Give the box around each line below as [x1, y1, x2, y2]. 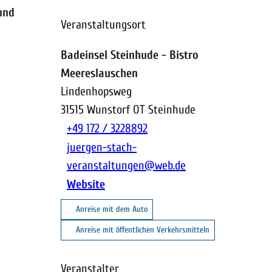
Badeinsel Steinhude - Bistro [61, 47, 199, 62]
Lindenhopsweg [61, 84, 132, 98]
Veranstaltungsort [61, 17, 146, 32]
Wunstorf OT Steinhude [87, 102, 195, 117]
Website [67, 177, 105, 191]
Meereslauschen [61, 66, 138, 80]
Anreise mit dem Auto [76, 203, 148, 214]
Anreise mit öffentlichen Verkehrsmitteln [76, 224, 209, 235]
